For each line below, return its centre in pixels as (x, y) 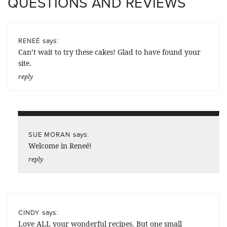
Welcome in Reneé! (60, 146)
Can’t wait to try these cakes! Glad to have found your (109, 52)
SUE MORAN (49, 135)
